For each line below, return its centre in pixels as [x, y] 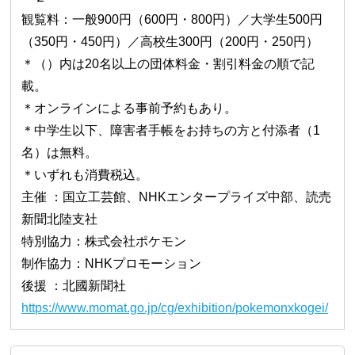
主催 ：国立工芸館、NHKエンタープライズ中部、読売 [177, 197]
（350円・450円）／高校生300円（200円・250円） [170, 41]
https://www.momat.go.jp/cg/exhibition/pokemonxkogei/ [175, 307]
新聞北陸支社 [60, 219]
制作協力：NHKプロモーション [112, 263]
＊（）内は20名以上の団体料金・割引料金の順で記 [168, 63]
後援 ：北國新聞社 [74, 285]
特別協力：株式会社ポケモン [104, 241]
